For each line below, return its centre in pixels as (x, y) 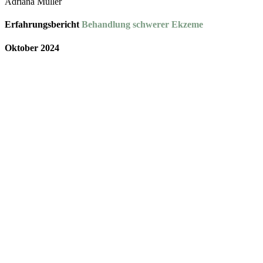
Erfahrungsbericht (43, 25)
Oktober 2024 (32, 48)
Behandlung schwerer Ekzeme (142, 25)
